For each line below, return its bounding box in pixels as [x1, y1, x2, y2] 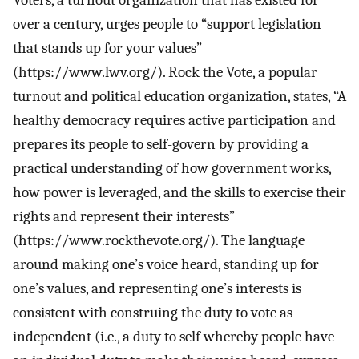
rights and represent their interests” [13, 208, 235, 226]
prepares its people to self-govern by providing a [13, 135, 309, 154]
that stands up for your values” [13, 39, 202, 58]
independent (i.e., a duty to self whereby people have [13, 328, 334, 346]
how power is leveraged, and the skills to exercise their [13, 184, 346, 202]
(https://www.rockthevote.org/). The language [13, 232, 305, 250]
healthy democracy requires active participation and [13, 111, 336, 130]
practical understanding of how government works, [13, 159, 331, 178]
